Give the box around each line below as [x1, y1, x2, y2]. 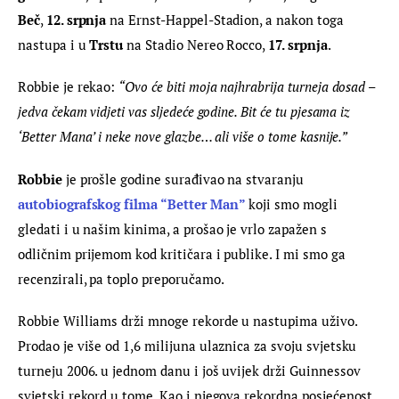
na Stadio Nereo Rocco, [123, 35, 269, 53]
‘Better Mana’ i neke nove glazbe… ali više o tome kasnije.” [18, 127, 348, 146]
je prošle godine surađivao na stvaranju [61, 169, 307, 188]
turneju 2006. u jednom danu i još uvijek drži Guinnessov [18, 362, 364, 380]
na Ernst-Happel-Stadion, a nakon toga [106, 10, 347, 28]
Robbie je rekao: [18, 77, 119, 96]
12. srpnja [45, 10, 107, 28]
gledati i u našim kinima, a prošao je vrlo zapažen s [18, 219, 330, 238]
